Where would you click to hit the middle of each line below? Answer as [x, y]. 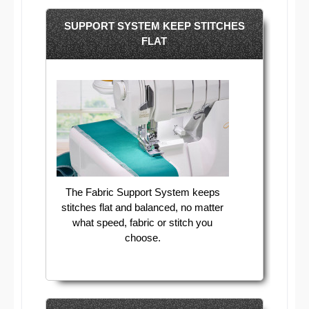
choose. [142, 238]
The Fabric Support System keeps [142, 192]
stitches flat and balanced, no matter [143, 208]
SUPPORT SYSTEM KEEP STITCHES [154, 26]
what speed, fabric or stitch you [143, 223]
